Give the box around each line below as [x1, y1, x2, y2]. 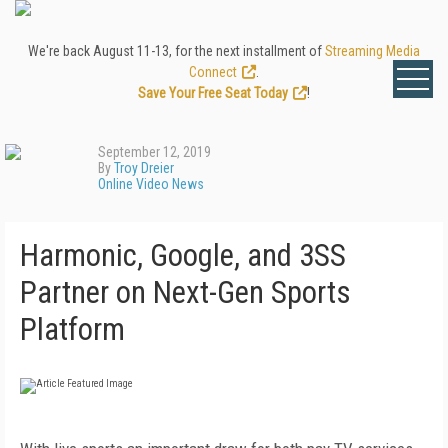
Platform [20, 311, 125, 348]
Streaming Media [325, 43, 420, 59]
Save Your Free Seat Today [138, 85, 288, 101]
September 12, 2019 [98, 144, 211, 160]
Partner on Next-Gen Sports [20, 274, 351, 311]
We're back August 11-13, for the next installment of [28, 43, 325, 59]
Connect [189, 64, 237, 80]
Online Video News [98, 176, 204, 192]
